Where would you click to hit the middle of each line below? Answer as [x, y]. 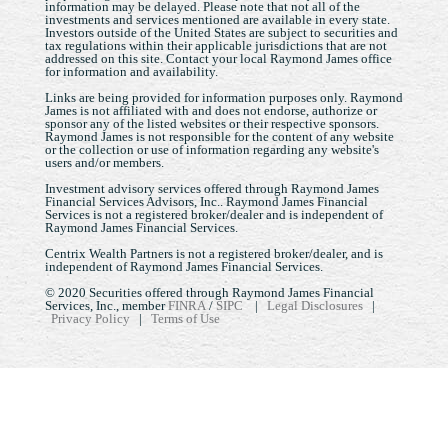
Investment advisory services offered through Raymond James [212, 188]
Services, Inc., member [106, 305]
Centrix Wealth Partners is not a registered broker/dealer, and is [214, 253]
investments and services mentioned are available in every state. [217, 19]
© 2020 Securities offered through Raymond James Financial [209, 292]
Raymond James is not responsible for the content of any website [219, 136]
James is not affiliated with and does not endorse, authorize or [211, 110]
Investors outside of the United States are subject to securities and [221, 32]
